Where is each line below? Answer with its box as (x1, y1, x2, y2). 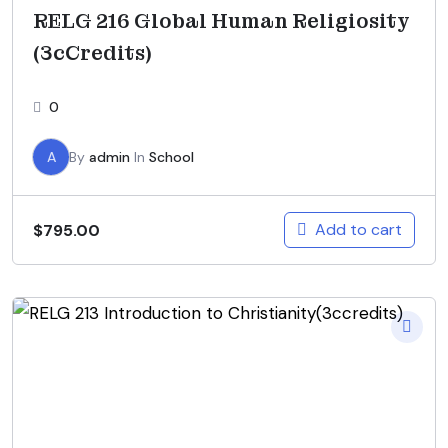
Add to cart (315, 219, 402, 241)
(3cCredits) (33, 40, 152, 67)
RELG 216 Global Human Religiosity (33, 8, 410, 35)
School (149, 148, 194, 167)
